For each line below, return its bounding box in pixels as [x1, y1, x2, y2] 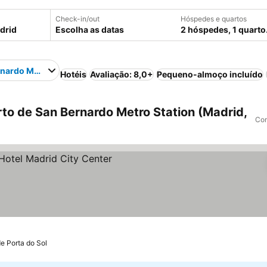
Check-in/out [55, 14, 100, 23]
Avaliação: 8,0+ [90, 69, 154, 79]
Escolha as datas [55, 24, 124, 35]
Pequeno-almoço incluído [157, 69, 263, 79]
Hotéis [60, 69, 87, 79]
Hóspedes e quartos [181, 14, 247, 23]
